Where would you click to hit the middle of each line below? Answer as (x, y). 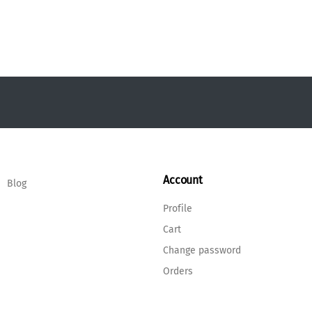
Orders (178, 272)
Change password (202, 251)
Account (183, 180)
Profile (178, 209)
